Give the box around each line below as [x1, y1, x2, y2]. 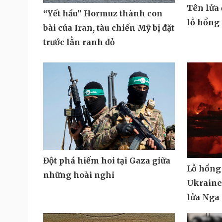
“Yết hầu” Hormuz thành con [43, 8, 163, 18]
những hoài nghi [43, 169, 114, 180]
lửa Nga [186, 192, 220, 202]
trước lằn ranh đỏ [43, 37, 115, 47]
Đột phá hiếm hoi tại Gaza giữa [43, 155, 170, 166]
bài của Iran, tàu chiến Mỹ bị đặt [43, 22, 174, 33]
